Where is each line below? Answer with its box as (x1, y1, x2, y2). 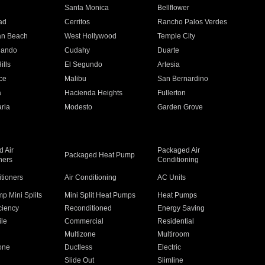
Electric (157, 243, 182, 251)
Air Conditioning (64, 173, 117, 182)
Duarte (157, 46, 180, 54)
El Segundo (64, 60, 102, 69)
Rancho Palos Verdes (157, 18, 228, 26)
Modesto (64, 103, 92, 111)
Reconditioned (64, 204, 112, 212)
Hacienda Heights (64, 89, 122, 97)
